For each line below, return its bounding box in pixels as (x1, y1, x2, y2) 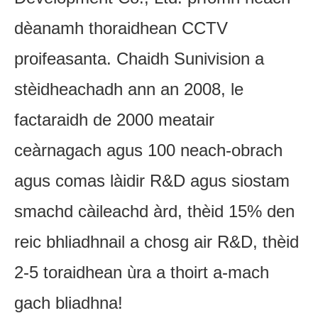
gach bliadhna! (14, 292, 123, 312)
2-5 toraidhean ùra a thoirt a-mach (14, 262, 269, 282)
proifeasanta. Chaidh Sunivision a (14, 48, 264, 68)
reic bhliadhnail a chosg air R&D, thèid (14, 231, 299, 251)
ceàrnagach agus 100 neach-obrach (14, 140, 283, 160)
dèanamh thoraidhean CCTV (14, 18, 228, 38)
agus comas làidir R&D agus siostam (14, 170, 290, 190)
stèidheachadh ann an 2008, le (14, 79, 243, 99)
